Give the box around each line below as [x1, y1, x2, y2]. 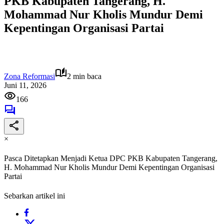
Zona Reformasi [4, 71, 55, 80]
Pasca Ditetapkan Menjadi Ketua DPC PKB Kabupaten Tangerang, [4, 154, 217, 163]
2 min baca [67, 71, 101, 80]
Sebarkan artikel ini [4, 191, 65, 200]
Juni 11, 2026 [4, 80, 46, 89]
